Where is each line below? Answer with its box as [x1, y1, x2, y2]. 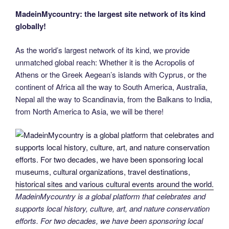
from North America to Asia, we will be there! [15, 105, 164, 117]
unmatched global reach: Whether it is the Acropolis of [15, 56, 194, 67]
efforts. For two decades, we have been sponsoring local [15, 215, 203, 226]
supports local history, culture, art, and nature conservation [15, 203, 210, 214]
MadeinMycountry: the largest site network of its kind [15, 8, 205, 20]
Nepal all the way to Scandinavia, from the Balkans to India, [15, 93, 212, 104]
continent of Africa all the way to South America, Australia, [15, 81, 208, 92]
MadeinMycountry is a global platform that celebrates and [15, 191, 205, 202]
